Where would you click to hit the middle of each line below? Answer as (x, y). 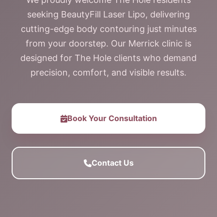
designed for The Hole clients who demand (108, 58)
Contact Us (112, 163)
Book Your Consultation (112, 118)
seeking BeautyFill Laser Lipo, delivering (108, 14)
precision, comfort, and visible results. (108, 72)
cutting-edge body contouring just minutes (108, 29)
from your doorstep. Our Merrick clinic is (108, 43)
